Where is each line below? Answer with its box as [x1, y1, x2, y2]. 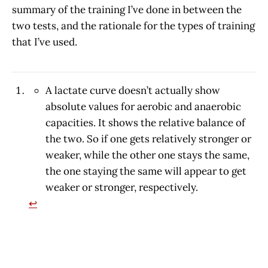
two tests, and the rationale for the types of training [12, 19, 255, 32]
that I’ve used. [12, 35, 77, 48]
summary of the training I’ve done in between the [12, 2, 242, 16]
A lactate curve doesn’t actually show [45, 83, 220, 97]
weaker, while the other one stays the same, [45, 148, 249, 162]
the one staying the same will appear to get [45, 164, 246, 178]
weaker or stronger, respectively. [45, 180, 198, 194]
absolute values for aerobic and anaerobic [45, 99, 241, 113]
